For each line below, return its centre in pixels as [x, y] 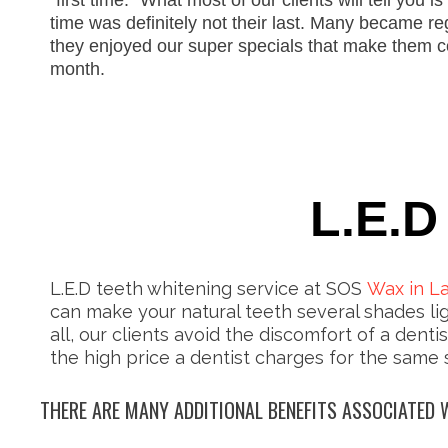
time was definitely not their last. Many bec [219, 23]
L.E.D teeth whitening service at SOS [208, 288]
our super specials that [247, 46]
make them [387, 46]
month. [77, 69]
